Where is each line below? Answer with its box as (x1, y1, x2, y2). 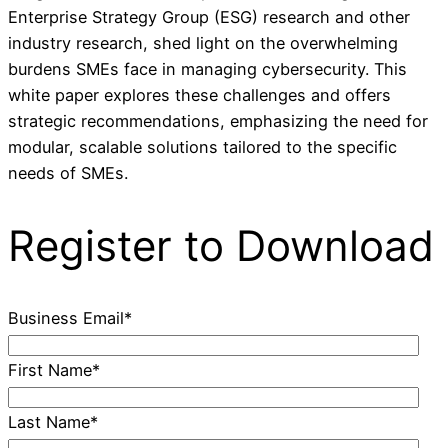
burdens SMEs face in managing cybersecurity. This (8, 58, 407, 79)
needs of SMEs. (8, 162, 128, 183)
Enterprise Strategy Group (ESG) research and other (8, 6, 410, 27)
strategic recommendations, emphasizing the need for (8, 110, 428, 131)
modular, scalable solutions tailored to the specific (8, 136, 397, 157)
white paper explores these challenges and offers (8, 84, 391, 105)
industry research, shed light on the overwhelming (8, 32, 398, 53)
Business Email (8, 308, 124, 329)
